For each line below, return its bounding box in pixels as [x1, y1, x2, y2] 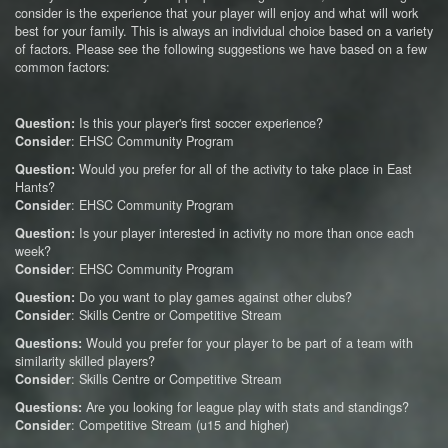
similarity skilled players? [15, 351, 155, 370]
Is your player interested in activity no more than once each [79, 223, 414, 242]
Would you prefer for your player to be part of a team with [86, 333, 413, 352]
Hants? [15, 177, 55, 196]
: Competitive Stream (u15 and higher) [71, 415, 289, 434]
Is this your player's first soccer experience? [79, 113, 323, 132]
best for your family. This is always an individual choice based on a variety [15, 21, 433, 40]
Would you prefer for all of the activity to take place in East [79, 159, 412, 178]
